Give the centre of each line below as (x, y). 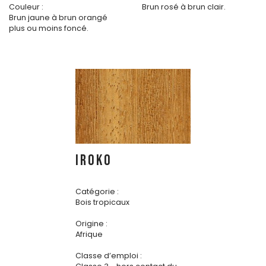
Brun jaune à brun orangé (58, 18)
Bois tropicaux (102, 202)
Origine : (91, 224)
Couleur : (26, 7)
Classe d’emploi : (109, 256)
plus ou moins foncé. (49, 28)
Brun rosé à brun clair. (184, 7)
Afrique (89, 235)
